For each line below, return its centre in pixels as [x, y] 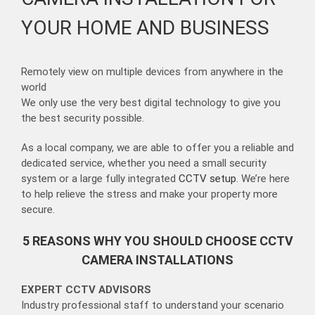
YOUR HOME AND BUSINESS [145, 27]
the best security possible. [83, 118]
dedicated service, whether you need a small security [144, 163]
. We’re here [263, 179]
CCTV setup [207, 179]
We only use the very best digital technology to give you [151, 103]
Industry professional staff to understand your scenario [153, 306]
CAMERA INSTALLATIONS [157, 260]
